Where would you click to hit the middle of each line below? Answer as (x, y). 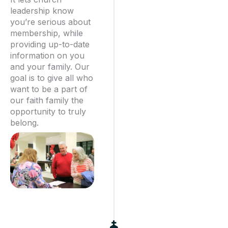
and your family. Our (50, 66)
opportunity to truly (48, 111)
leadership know (42, 10)
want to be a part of (49, 89)
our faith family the (47, 100)
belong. (24, 122)
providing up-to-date (50, 44)
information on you (47, 55)
